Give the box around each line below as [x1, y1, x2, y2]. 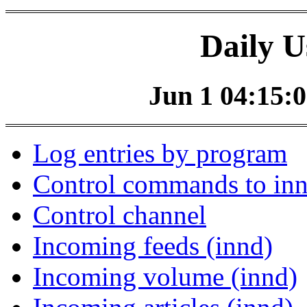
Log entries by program [33, 138, 287, 169]
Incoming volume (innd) [33, 262, 297, 292]
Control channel [33, 200, 206, 230]
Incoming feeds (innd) [33, 231, 273, 261]
